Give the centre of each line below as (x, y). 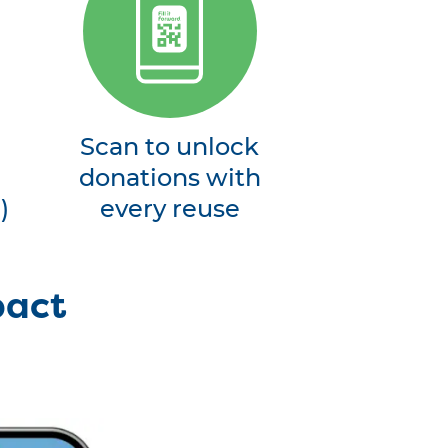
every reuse (169, 210)
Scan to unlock (170, 148)
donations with (169, 179)
